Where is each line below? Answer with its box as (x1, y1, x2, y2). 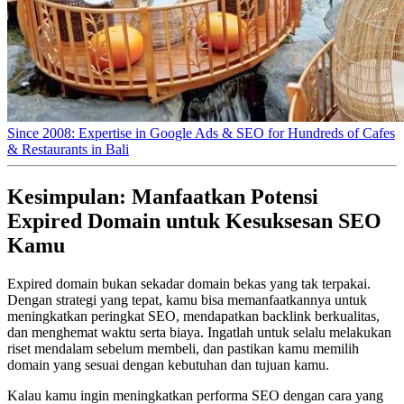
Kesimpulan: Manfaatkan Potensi (7, 184, 318, 208)
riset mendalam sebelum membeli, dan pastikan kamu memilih (7, 340, 359, 356)
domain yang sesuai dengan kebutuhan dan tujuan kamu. (7, 356, 329, 372)
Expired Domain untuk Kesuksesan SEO (7, 208, 381, 233)
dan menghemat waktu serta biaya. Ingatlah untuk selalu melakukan (7, 324, 391, 340)
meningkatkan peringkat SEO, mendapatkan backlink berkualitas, (7, 308, 380, 324)
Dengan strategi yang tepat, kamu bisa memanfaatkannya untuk (7, 291, 367, 308)
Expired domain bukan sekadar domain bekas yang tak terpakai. (7, 275, 371, 291)
